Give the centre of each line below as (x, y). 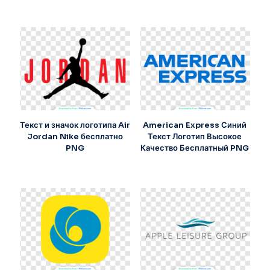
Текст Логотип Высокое (195, 136)
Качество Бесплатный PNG (195, 148)
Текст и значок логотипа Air (75, 125)
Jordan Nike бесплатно (75, 136)
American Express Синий (195, 125)
